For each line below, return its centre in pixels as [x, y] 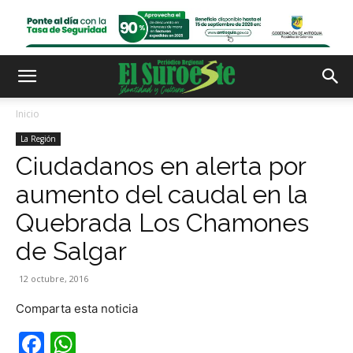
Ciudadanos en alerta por [161, 166]
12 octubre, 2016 [54, 279]
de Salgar [71, 251]
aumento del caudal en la [162, 194]
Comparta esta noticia [77, 308]
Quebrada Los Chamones [162, 223]
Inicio [28, 114]
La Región [38, 139]
